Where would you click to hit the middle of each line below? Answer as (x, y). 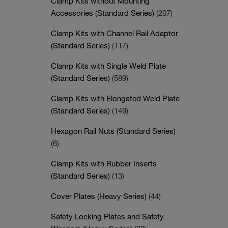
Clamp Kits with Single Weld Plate (108, 66)
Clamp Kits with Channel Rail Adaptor (115, 33)
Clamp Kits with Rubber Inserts (104, 163)
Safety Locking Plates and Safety (107, 216)
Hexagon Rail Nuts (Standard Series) (113, 131)
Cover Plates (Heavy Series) (100, 196)
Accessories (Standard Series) (104, 13)
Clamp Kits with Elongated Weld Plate (115, 98)
